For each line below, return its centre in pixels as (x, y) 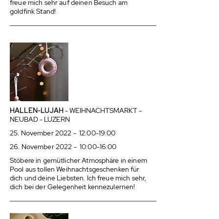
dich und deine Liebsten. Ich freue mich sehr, (78, 178)
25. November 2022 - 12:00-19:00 (63, 133)
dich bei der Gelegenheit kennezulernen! (73, 187)
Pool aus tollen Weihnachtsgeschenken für (75, 169)
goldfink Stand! (33, 11)
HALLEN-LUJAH (37, 110)
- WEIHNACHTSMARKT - (103, 110)
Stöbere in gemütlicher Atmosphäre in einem (78, 160)
